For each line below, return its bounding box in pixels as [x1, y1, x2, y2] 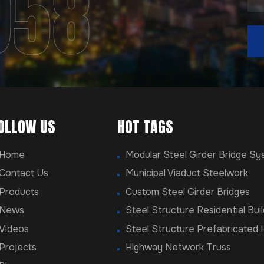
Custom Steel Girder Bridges [125, 185, 250, 198]
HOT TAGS [117, 115, 173, 139]
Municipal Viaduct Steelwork [125, 167, 248, 180]
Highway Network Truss [125, 241, 231, 254]
